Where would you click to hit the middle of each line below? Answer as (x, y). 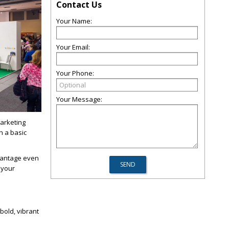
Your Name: (74, 21)
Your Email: (73, 47)
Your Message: (79, 99)
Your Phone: (75, 73)
